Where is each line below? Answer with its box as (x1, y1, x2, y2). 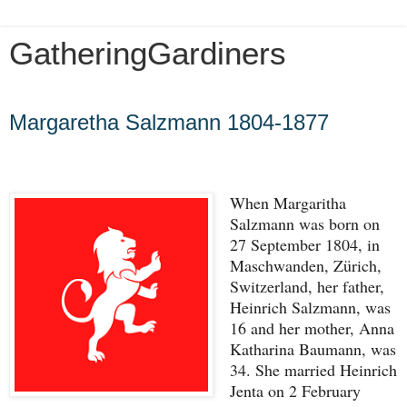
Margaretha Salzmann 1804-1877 (9, 110, 329, 134)
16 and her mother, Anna (230, 316, 394, 339)
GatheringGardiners (9, 36, 286, 71)
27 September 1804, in (230, 233, 380, 255)
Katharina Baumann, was (230, 337, 396, 360)
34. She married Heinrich (230, 358, 397, 381)
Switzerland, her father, (230, 274, 384, 297)
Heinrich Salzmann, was (230, 295, 391, 318)
